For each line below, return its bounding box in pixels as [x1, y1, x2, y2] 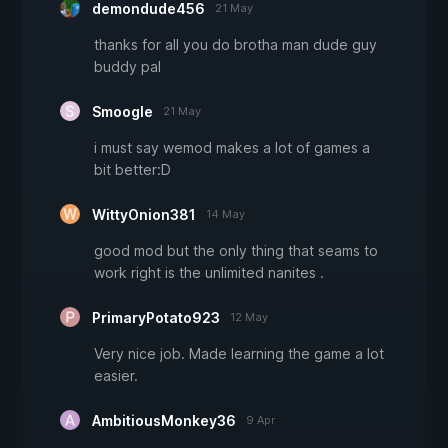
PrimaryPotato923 [92, 308, 220, 326]
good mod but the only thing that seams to [94, 241, 378, 259]
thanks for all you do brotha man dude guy [94, 35, 377, 53]
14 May [206, 206, 245, 221]
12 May [230, 309, 268, 324]
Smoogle [92, 102, 153, 120]
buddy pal [94, 57, 161, 75]
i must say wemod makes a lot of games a [94, 138, 370, 156]
